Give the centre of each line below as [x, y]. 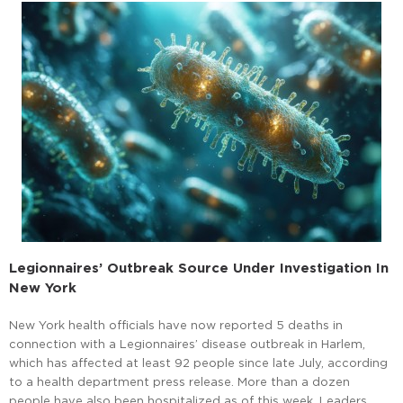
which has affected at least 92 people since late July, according [198, 363]
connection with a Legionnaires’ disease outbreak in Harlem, [187, 344]
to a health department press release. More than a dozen [179, 382]
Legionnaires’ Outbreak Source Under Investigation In [199, 268]
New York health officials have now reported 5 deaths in [176, 325]
